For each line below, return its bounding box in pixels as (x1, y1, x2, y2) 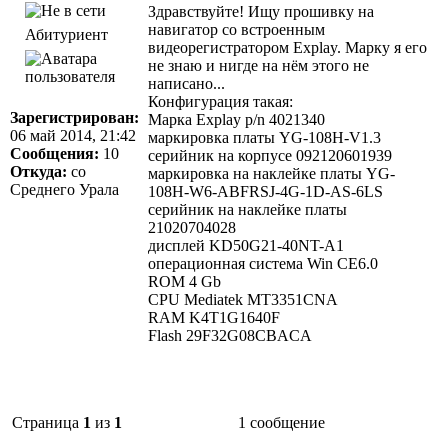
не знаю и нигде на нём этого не (148, 56, 369, 74)
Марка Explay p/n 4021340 (148, 110, 325, 128)
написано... (148, 74, 225, 92)
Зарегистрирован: (10, 108, 139, 126)
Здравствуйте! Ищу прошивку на (148, 2, 374, 20)
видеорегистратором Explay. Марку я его (148, 38, 427, 56)
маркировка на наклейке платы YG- (148, 164, 395, 182)
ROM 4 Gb (148, 272, 221, 290)
